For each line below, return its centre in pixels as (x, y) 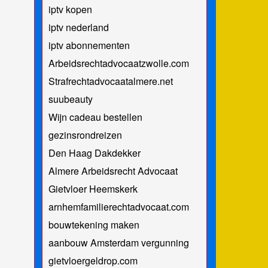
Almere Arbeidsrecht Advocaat (113, 170)
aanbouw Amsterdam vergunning (118, 242)
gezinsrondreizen (85, 135)
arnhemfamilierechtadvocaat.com (118, 206)
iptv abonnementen (89, 45)
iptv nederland (78, 27)
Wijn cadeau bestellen (95, 117)
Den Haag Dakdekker (94, 153)
